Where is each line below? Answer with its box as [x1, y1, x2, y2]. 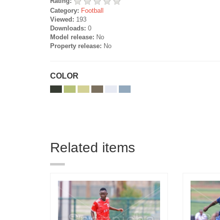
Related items [50, 139, 135, 155]
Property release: [50, 42, 102, 50]
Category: [50, 6, 79, 14]
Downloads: [50, 24, 86, 32]
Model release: [50, 33, 94, 41]
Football [81, 6, 104, 14]
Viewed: [50, 15, 74, 23]
